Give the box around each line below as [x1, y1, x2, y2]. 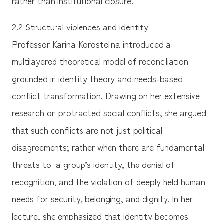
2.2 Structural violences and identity [11, 20, 148, 33]
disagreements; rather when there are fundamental [11, 140, 204, 154]
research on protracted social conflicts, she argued [11, 106, 206, 119]
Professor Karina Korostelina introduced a [11, 37, 171, 51]
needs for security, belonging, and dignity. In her [11, 192, 192, 205]
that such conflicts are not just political [11, 123, 162, 137]
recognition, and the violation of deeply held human [11, 175, 205, 188]
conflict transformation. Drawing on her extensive [11, 89, 200, 102]
